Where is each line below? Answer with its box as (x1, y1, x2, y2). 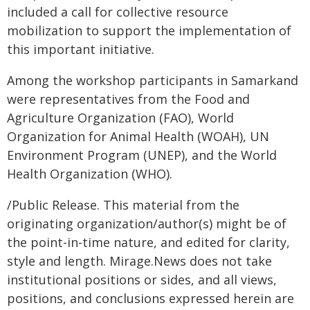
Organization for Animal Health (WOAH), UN (7, 128, 269, 145)
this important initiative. (7, 41, 154, 57)
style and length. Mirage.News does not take (7, 253, 272, 269)
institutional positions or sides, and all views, (7, 271, 277, 288)
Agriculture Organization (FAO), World (7, 109, 234, 126)
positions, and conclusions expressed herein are (7, 290, 294, 307)
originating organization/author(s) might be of (7, 215, 286, 232)
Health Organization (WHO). (7, 165, 172, 182)
